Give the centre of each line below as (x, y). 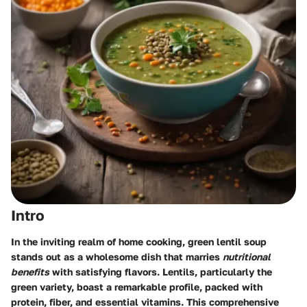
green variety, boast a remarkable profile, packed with (137, 286)
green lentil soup (227, 241)
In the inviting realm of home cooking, (99, 241)
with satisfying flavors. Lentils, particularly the (161, 271)
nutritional (247, 256)
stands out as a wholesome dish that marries (117, 256)
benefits (30, 271)
